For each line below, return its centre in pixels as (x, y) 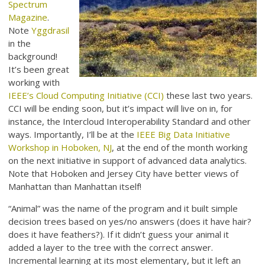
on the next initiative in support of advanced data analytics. (128, 161)
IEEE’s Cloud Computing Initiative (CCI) (88, 96)
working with (34, 83)
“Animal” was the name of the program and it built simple (123, 209)
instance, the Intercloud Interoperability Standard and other (130, 122)
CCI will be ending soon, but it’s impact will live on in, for (121, 109)
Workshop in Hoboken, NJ (60, 148)
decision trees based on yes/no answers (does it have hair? (130, 222)
